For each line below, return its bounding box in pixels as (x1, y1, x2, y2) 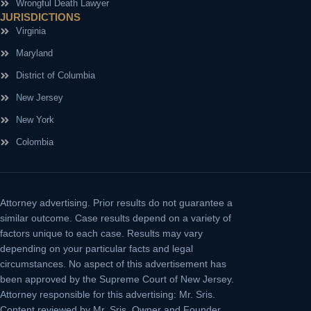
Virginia (15, 26, 46, 37)
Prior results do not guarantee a (93, 197, 233, 209)
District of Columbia (15, 70, 95, 81)
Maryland (15, 48, 53, 59)
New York (15, 115, 54, 126)
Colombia (15, 137, 53, 148)
